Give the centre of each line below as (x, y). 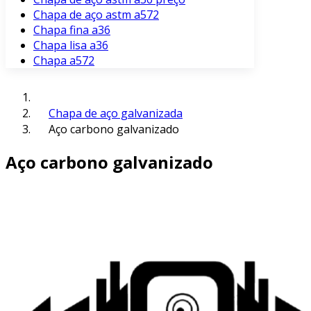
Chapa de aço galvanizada (116, 113)
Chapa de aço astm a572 (96, 15)
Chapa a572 (64, 60)
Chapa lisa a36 (71, 45)
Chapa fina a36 (72, 30)
